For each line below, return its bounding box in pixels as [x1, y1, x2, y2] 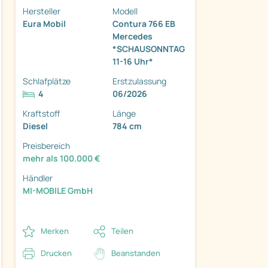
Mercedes [112, 30, 153, 42]
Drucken [41, 247, 72, 258]
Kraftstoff [23, 107, 60, 119]
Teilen [111, 225, 133, 236]
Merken [41, 225, 69, 236]
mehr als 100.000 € [23, 152, 100, 164]
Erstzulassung [112, 75, 166, 87]
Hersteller [23, 5, 60, 17]
